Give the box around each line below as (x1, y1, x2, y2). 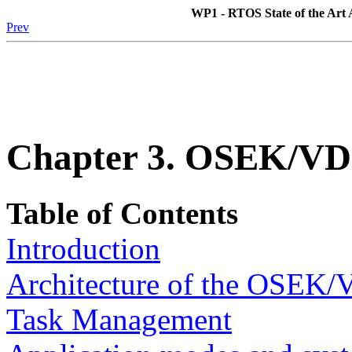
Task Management (6, 302, 232, 336)
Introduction (6, 231, 160, 266)
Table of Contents (6, 196, 238, 230)
